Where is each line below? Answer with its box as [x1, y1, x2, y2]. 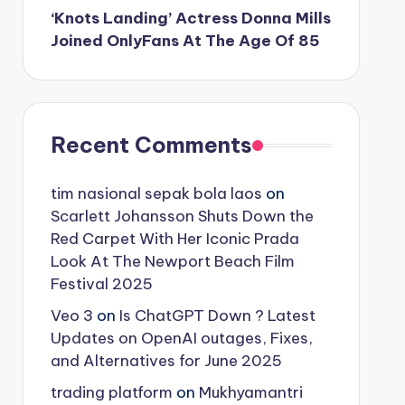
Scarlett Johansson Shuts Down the [50, 206, 314, 226]
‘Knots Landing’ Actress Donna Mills [50, 8, 331, 28]
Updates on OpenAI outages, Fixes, [50, 328, 313, 348]
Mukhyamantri [198, 382, 303, 402]
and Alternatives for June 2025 [50, 351, 282, 371]
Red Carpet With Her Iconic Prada [50, 229, 299, 249]
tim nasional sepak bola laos [50, 184, 262, 203]
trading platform [50, 382, 173, 402]
